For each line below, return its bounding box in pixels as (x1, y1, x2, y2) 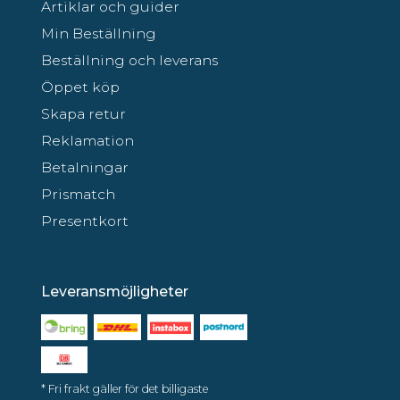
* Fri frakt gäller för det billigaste (41, 381, 208, 396)
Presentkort (41, 212, 129, 229)
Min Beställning (41, 24, 156, 42)
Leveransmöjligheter (41, 282, 188, 300)
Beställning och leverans (41, 51, 218, 69)
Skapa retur (41, 104, 126, 122)
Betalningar (41, 158, 129, 176)
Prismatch (41, 185, 115, 203)
